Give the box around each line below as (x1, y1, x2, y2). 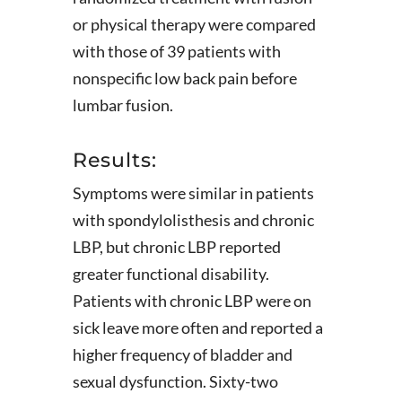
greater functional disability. (72, 264, 269, 284)
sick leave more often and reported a (72, 318, 323, 337)
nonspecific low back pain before (72, 68, 297, 88)
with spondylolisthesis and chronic (72, 210, 314, 230)
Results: (72, 148, 157, 172)
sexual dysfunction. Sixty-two (72, 371, 278, 391)
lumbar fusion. (72, 95, 173, 115)
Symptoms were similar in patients (72, 183, 314, 203)
